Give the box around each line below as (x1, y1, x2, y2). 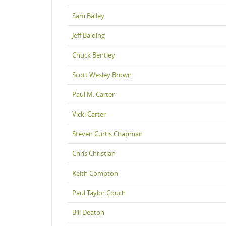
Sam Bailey (72, 11, 104, 20)
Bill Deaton (72, 207, 104, 217)
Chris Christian (72, 148, 116, 158)
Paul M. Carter (72, 89, 115, 99)
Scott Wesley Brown (72, 70, 132, 79)
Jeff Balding (72, 30, 105, 40)
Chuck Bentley (72, 50, 115, 60)
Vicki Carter (72, 109, 106, 119)
